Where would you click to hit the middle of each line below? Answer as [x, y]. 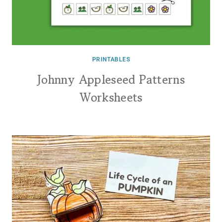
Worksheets [111, 97]
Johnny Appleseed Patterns [111, 80]
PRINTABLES [111, 59]
